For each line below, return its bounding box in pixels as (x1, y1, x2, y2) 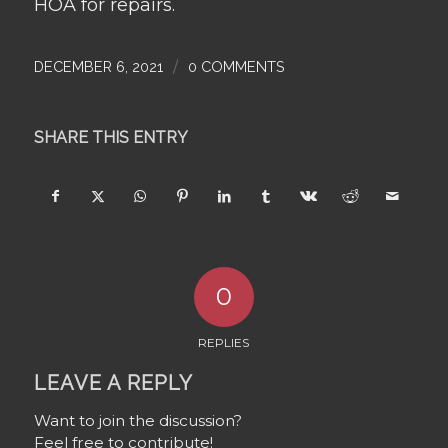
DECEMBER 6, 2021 (33, 57, 163, 75)
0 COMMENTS (187, 57, 285, 75)
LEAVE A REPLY (33, 370, 193, 395)
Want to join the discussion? (33, 410, 242, 430)
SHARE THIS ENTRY (33, 127, 188, 147)
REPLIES (198, 334, 250, 350)
